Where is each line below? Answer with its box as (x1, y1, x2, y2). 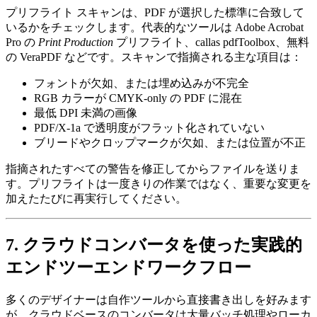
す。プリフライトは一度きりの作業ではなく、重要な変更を (6, 178, 311, 190)
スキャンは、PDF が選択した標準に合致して (74, 6, 304, 19)
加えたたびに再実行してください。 (6, 192, 187, 205)
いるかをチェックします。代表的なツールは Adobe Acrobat (6, 21, 304, 34)
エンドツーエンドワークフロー (6, 258, 251, 277)
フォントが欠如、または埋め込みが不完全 (34, 77, 249, 90)
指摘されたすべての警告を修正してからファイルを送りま (6, 163, 300, 175)
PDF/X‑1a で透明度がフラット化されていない (34, 122, 265, 134)
